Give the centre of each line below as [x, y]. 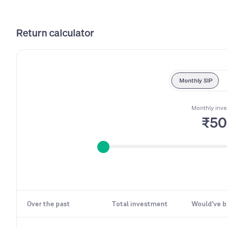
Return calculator [55, 33]
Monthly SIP [196, 81]
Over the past [48, 204]
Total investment [140, 204]
